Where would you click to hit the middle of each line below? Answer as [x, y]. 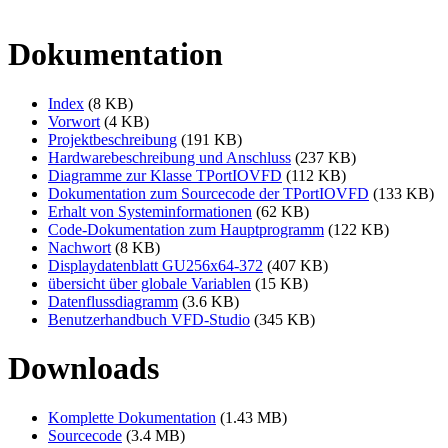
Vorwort [74, 121]
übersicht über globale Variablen [149, 283]
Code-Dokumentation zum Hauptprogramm [186, 229]
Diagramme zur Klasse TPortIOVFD [165, 175]
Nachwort [79, 247]
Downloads [83, 368]
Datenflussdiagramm [113, 301]
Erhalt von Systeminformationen [150, 211]
